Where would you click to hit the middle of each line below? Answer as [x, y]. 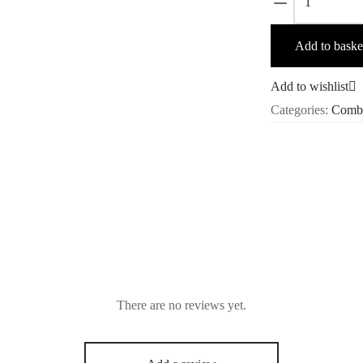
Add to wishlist [310, 86]
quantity [313, 78]
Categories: [301, 109]
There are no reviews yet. [181, 305]
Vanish [310, 34]
